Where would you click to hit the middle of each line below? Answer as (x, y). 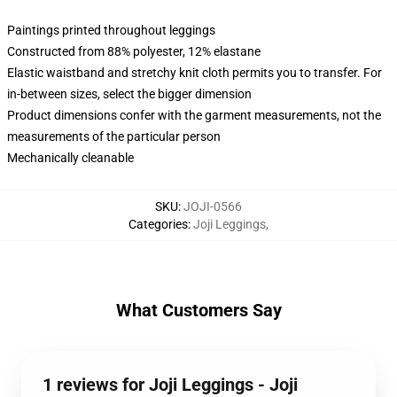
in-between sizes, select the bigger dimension (129, 94)
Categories (158, 224)
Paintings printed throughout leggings (111, 30)
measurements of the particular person (114, 136)
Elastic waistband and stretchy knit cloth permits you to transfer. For (195, 73)
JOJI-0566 (213, 206)
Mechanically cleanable (70, 158)
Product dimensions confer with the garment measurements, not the (194, 115)
